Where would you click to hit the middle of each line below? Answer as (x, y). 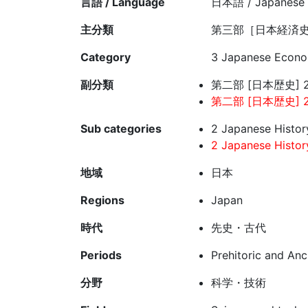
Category (106, 57)
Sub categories (121, 129)
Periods (101, 255)
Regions (102, 200)
